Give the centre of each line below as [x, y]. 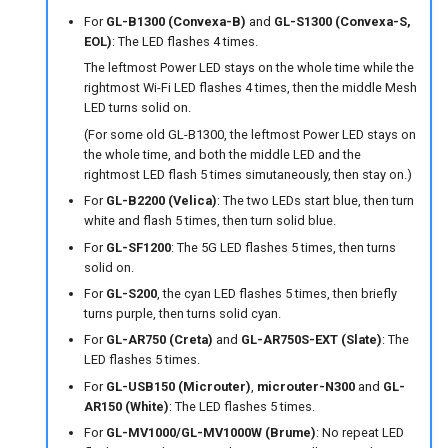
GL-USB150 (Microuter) [178, 386]
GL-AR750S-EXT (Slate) [311, 340]
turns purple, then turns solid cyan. [182, 313]
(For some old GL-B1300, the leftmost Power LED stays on [249, 134]
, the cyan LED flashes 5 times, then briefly [276, 293]
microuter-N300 [305, 386]
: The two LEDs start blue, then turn [315, 201]
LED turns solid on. [137, 108]
